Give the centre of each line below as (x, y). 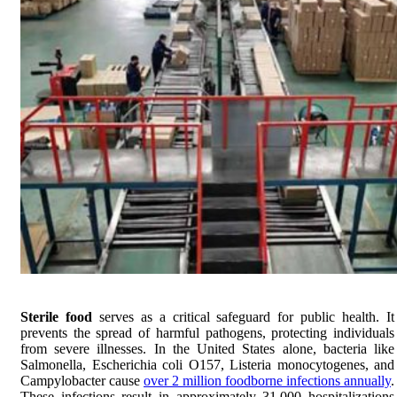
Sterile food (60, 316)
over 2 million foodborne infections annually (267, 380)
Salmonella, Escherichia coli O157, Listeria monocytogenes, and (207, 364)
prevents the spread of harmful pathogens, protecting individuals (207, 332)
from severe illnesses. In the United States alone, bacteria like (207, 348)
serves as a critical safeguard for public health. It (247, 316)
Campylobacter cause (82, 380)
